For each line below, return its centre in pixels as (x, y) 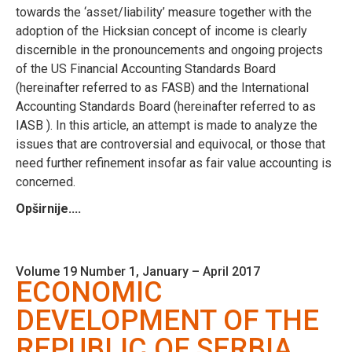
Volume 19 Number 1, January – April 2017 (138, 271)
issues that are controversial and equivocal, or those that (170, 144)
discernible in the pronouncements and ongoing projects (169, 49)
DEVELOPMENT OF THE (167, 320)
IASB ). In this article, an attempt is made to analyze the (167, 125)
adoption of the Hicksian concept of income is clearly (161, 31)
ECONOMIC (89, 292)
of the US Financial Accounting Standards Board (146, 68)
